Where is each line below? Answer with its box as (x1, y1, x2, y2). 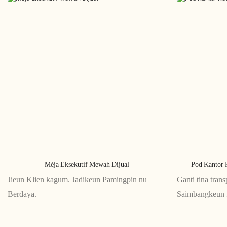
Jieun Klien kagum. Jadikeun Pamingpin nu (8, 175, 147, 185)
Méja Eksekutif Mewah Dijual (44, 160, 129, 168)
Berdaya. (8, 189, 36, 199)
